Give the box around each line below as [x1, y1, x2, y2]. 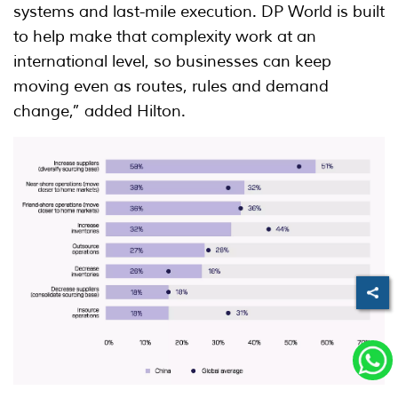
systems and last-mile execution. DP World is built [13, 2, 385, 22]
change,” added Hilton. [13, 101, 186, 122]
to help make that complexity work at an [13, 27, 316, 47]
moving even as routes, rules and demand [13, 76, 329, 97]
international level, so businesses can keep [13, 52, 331, 72]
